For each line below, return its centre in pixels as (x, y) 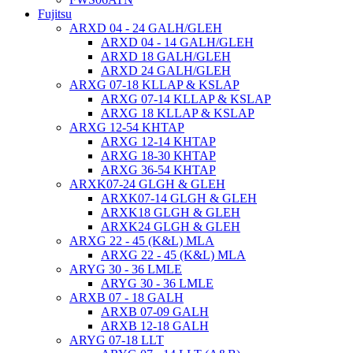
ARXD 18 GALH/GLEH (166, 56)
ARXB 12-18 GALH (155, 326)
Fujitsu (55, 14)
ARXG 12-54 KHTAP (127, 127)
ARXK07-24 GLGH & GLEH (147, 184)
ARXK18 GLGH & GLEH (171, 212)
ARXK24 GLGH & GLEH (171, 227)
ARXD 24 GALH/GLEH (166, 71)
